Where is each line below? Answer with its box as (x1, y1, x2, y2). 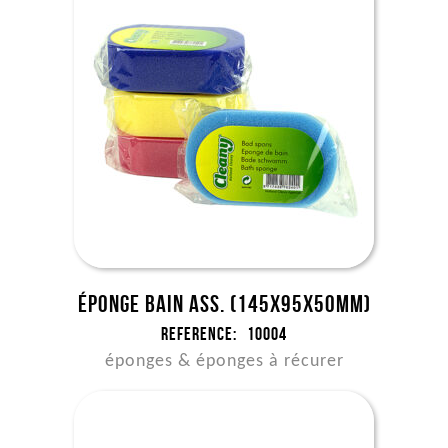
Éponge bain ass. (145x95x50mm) (77, 291, 371, 317)
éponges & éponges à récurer (104, 352, 344, 371)
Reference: (161, 324, 237, 344)
